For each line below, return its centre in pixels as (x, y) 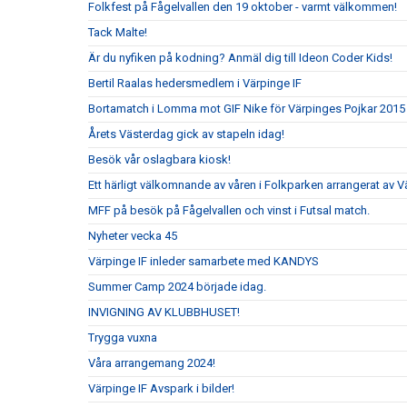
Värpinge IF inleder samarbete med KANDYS (203, 261)
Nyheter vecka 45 (133, 236)
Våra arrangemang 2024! (152, 363)
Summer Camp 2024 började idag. (177, 287)
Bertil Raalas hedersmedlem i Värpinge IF (195, 83)
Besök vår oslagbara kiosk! (159, 159)
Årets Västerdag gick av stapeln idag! (186, 134)
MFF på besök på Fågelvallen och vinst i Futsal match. (229, 210)
